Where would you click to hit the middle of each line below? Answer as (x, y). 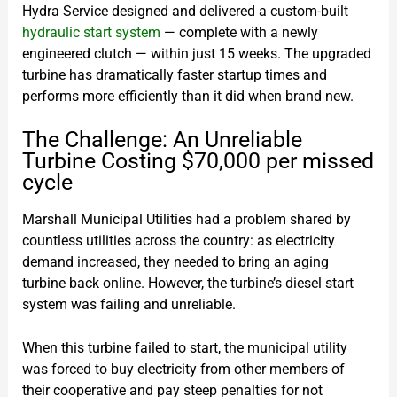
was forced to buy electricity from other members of (183, 370)
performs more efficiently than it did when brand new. (187, 96)
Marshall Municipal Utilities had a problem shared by (186, 219)
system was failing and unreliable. (128, 304)
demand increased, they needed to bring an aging (175, 261)
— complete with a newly (239, 32)
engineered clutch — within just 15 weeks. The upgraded (196, 53)
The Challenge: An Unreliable (162, 140)
